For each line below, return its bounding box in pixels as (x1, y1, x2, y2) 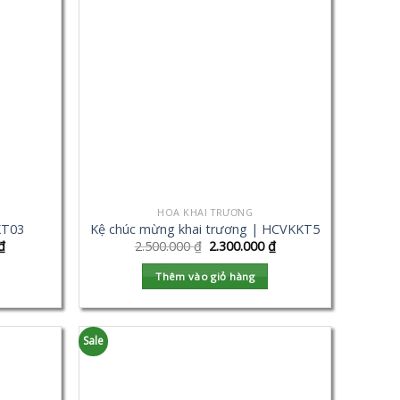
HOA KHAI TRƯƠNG (157, 204, 254, 219)
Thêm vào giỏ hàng (155, 269, 255, 283)
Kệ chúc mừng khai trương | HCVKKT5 (90, 220, 321, 237)
